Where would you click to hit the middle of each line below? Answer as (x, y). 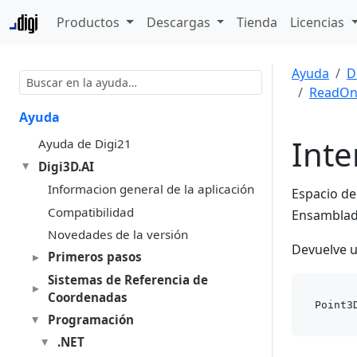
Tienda (257, 22)
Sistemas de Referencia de (127, 279)
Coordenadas (87, 297)
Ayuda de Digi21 (84, 144)
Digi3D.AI (66, 166)
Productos (90, 22)
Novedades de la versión (118, 234)
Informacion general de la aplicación (151, 189)
